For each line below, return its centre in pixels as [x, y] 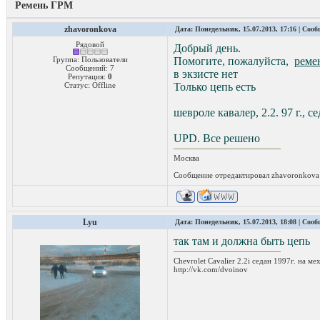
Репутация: [88, 76]
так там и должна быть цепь [242, 241]
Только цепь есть [215, 86]
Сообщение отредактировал [222, 175]
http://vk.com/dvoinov [211, 269]
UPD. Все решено [217, 138]
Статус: [78, 85]
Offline [104, 85]
